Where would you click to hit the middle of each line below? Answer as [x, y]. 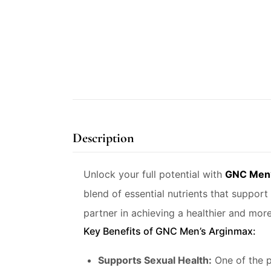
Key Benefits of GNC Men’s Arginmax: [170, 231]
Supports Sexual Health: [155, 260]
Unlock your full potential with [154, 174]
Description [103, 138]
